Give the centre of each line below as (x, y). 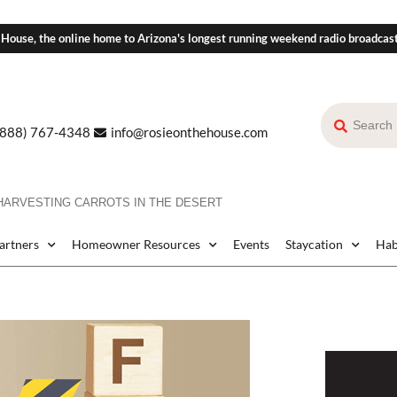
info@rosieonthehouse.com (189, 132)
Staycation (314, 245)
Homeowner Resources (136, 245)
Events (251, 245)
